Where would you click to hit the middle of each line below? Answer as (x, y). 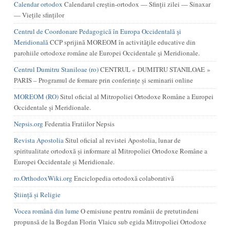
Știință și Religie (37, 195)
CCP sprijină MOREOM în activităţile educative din (122, 42)
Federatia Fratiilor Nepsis (79, 124)
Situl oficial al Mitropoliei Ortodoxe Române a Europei (136, 97)
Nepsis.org (28, 124)
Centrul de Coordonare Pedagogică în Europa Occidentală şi (97, 31)
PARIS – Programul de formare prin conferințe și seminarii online (103, 80)
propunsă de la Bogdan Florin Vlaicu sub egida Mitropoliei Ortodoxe (110, 222)
